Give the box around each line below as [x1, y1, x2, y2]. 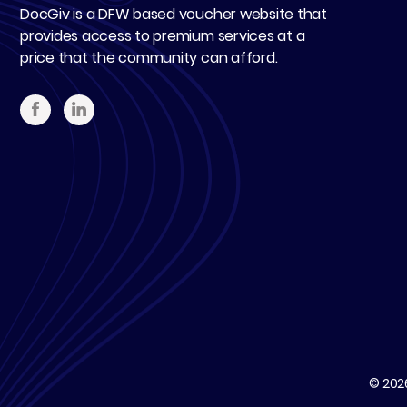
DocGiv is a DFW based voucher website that [20, 3, 327, 25]
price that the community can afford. [20, 46, 278, 68]
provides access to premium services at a [20, 25, 305, 46]
